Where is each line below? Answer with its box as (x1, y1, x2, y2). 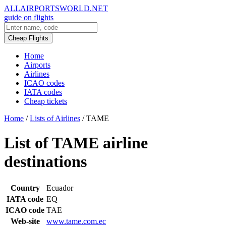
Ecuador (46, 183, 73, 192)
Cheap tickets (24, 97, 67, 105)
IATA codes (24, 88, 62, 96)
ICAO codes (24, 79, 65, 87)
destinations (4, 152, 87, 171)
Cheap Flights (8, 34, 48, 42)
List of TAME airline (4, 134, 148, 152)
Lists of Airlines (30, 114, 80, 123)
